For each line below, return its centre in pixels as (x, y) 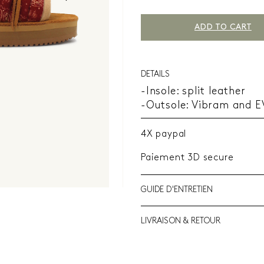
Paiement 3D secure (187, 158)
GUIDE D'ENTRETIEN (177, 190)
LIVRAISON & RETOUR (181, 221)
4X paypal (164, 134)
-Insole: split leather (195, 92)
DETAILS (155, 75)
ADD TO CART (223, 27)
